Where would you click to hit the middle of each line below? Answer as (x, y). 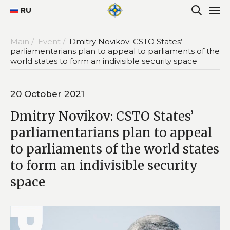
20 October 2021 (47, 94)
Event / (53, 41)
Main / (23, 41)
